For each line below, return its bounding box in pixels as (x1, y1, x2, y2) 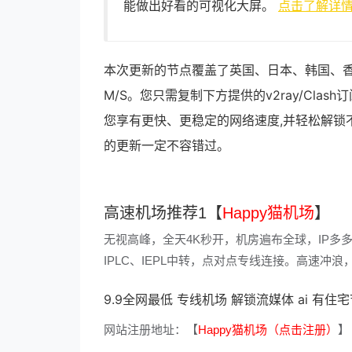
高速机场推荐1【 (104, 204, 222, 222)
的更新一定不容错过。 (104, 137, 229, 153)
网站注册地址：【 (104, 323, 198, 336)
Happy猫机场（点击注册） (198, 323, 338, 336)
